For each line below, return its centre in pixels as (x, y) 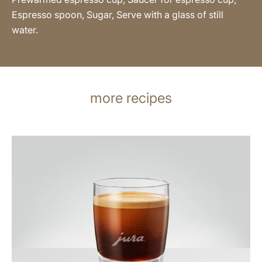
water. (25, 30)
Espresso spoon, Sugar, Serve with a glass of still (118, 14)
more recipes (131, 98)
